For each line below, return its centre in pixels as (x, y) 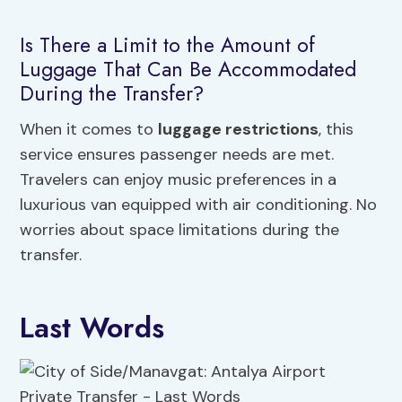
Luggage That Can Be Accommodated (188, 70)
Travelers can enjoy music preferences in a (179, 179)
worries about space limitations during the (180, 229)
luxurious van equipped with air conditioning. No (199, 204)
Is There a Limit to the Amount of (168, 45)
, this (336, 129)
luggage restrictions (239, 129)
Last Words (92, 327)
